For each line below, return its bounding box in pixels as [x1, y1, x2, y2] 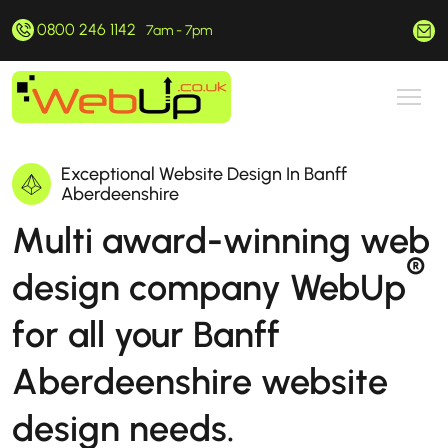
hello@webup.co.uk [246, 20, 382, 40]
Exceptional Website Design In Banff [60, 163, 347, 185]
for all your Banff [12, 313, 280, 356]
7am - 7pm [146, 22, 212, 39]
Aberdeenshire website [12, 360, 388, 403]
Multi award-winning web [12, 219, 430, 262]
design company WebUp [12, 266, 406, 309]
